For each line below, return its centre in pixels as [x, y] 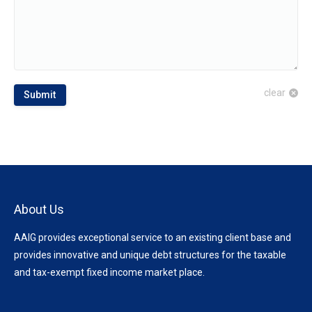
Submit [40, 95]
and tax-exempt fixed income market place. [109, 272]
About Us [39, 209]
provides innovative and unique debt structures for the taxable [150, 255]
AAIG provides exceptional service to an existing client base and [153, 237]
